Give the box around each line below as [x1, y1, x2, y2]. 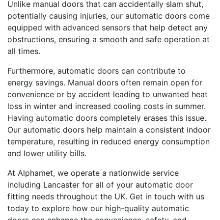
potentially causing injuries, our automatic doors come [7, 11, 210, 21]
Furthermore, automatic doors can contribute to [7, 66, 186, 76]
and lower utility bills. [7, 148, 86, 158]
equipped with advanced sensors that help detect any [7, 23, 208, 32]
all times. [7, 46, 40, 56]
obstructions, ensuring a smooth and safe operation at [7, 34, 210, 44]
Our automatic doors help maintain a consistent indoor [7, 125, 211, 135]
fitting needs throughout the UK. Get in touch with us [7, 192, 204, 201]
